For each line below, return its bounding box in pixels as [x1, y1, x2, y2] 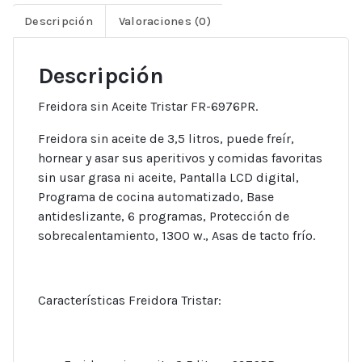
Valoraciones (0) [118, 14, 211, 28]
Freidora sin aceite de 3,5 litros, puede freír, [38, 131, 294, 147]
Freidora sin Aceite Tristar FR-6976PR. [38, 99, 258, 115]
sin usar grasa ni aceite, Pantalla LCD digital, [38, 170, 299, 186]
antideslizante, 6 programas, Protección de [38, 208, 289, 225]
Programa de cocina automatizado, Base [38, 189, 274, 205]
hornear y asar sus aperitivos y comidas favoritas [38, 150, 322, 166]
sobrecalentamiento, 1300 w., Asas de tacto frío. [38, 228, 315, 244]
